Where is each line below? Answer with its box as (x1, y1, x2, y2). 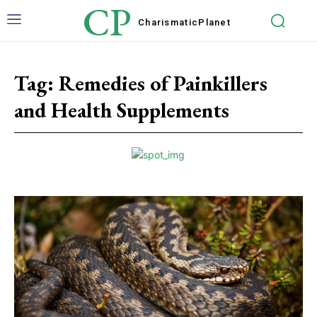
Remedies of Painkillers (59, 69, 267, 97)
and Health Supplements (14, 96, 229, 124)
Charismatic (137, 16, 199, 28)
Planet (198, 16, 231, 28)
